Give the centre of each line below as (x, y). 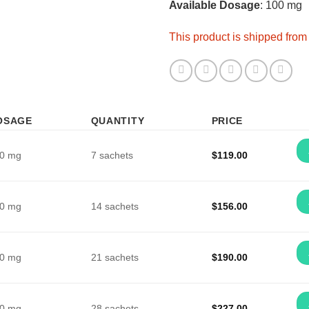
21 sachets (114, 257)
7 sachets (112, 155)
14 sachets (114, 206)
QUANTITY (118, 120)
